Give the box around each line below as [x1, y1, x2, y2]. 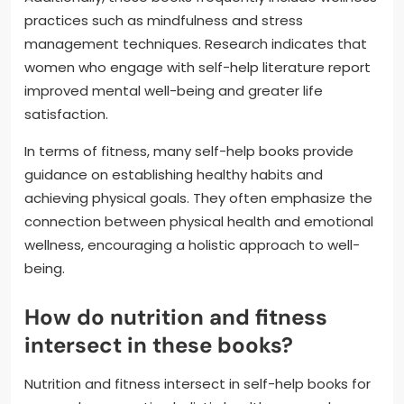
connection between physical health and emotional [24, 211, 373, 231]
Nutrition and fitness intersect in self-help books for [24, 373, 371, 393]
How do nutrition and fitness [24, 302, 327, 331]
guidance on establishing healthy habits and [24, 164, 323, 184]
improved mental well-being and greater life [24, 80, 323, 100]
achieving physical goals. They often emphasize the [24, 188, 372, 207]
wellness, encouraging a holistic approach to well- [24, 234, 360, 254]
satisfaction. [24, 104, 108, 124]
